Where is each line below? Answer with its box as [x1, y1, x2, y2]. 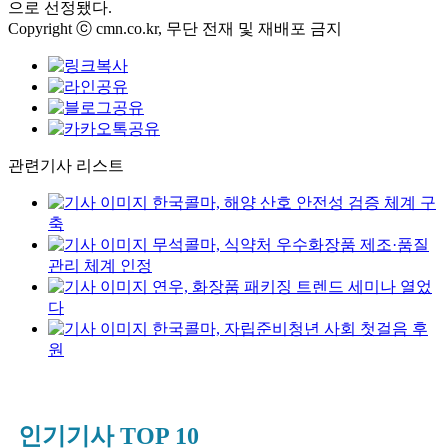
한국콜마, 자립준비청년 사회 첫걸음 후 [152, 320, 428, 337]
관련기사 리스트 [8, 157, 124, 174]
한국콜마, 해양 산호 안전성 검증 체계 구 [152, 194, 436, 211]
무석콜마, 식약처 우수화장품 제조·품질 [152, 236, 429, 253]
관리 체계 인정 [48, 257, 152, 274]
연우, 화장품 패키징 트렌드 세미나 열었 [152, 278, 432, 295]
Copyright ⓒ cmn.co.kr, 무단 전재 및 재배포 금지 [8, 20, 342, 37]
